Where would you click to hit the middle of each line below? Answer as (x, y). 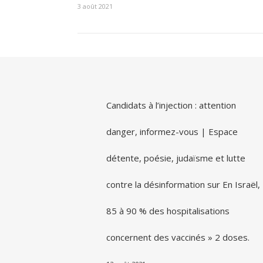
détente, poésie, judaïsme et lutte (176, 158)
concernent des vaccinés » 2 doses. (178, 237)
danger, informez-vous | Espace (172, 131)
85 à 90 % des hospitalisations (168, 211)
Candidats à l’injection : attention (171, 105)
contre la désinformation (155, 184)
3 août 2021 (95, 6)
